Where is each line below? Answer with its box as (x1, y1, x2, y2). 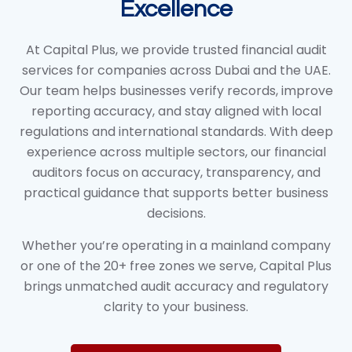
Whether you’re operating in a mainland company (21, 236, 331, 255)
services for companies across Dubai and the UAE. (21, 61, 331, 80)
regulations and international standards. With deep (19, 123, 333, 141)
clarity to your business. (104, 297, 248, 316)
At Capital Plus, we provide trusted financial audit (25, 41, 327, 60)
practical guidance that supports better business (24, 184, 328, 203)
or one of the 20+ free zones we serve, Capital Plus (20, 256, 332, 275)
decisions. (146, 204, 206, 223)
